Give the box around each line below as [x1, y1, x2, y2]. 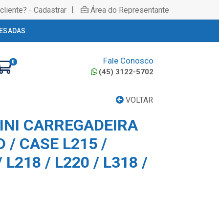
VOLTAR [124, 95, 153, 105]
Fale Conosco [103, 55, 153, 66]
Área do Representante [90, 5, 169, 15]
